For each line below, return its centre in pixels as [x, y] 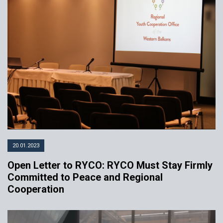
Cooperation [36, 189]
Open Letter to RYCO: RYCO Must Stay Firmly [110, 166]
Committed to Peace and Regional [85, 177]
